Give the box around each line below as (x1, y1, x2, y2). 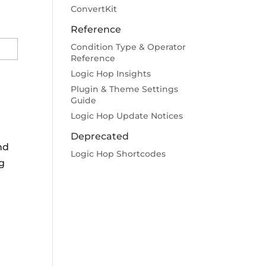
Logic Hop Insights (71, 68, 151, 79)
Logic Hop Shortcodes (71, 148, 166, 159)
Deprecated (71, 131, 129, 142)
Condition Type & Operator (71, 42, 186, 52)
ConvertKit (71, 4, 118, 14)
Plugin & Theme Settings (71, 84, 179, 94)
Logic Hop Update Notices (71, 110, 183, 121)
